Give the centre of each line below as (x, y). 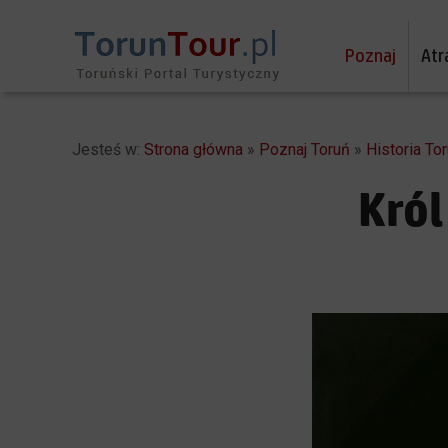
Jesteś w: (108, 149)
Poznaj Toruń (304, 149)
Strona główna (193, 149)
